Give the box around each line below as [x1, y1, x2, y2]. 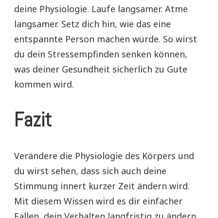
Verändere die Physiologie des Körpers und [14, 150, 194, 162]
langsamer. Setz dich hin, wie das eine [14, 18, 171, 30]
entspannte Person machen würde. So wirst [14, 33, 197, 45]
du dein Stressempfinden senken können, [14, 48, 187, 60]
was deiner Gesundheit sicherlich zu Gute [14, 63, 187, 75]
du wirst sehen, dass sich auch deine [14, 165, 166, 177]
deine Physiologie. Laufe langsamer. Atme [14, 2, 188, 15]
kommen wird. [14, 78, 74, 90]
